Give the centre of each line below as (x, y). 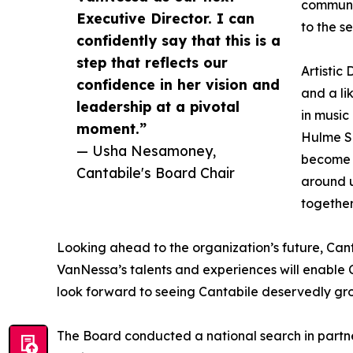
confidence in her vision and (178, 85)
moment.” (111, 129)
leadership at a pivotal (158, 107)
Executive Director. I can (165, 19)
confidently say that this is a (178, 41)
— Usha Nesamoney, (146, 151)
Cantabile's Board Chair (156, 173)
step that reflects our (152, 63)
